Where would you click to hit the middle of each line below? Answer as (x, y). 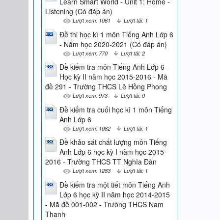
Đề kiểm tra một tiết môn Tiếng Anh (114, 184)
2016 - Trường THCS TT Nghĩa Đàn (101, 162)
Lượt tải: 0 (133, 96)
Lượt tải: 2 (133, 53)
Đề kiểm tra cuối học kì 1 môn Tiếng (115, 109)
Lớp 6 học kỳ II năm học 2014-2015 (114, 194)
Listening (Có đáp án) (79, 12)
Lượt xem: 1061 (91, 20)
